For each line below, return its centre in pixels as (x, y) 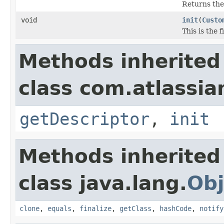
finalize (95, 208)
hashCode (175, 208)
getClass (135, 208)
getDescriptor (84, 119)
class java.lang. (103, 183)
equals (59, 208)
